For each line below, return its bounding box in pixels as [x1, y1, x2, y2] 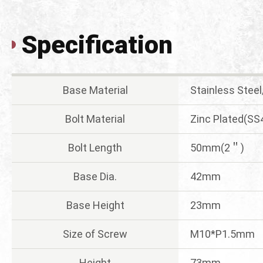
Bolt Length [68, 141, 122, 154]
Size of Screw [63, 227, 127, 240]
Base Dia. [73, 170, 117, 183]
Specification [22, 29, 173, 59]
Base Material [62, 83, 128, 96]
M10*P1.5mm [190, 227, 255, 240]
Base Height [66, 198, 124, 211]
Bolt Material [65, 112, 125, 125]
